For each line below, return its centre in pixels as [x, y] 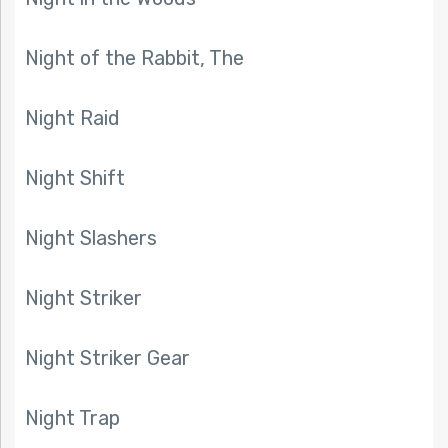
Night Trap [72, 418]
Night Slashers [91, 238]
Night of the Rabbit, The [134, 58]
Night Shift [75, 178]
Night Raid [72, 118]
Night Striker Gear [107, 358]
